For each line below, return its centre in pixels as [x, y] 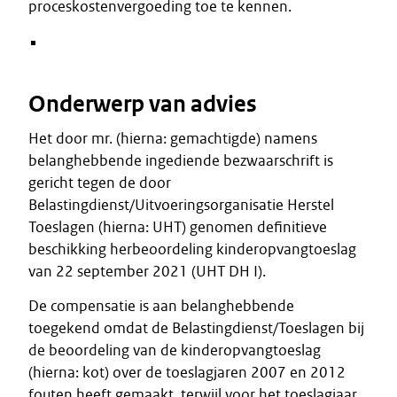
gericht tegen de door [100, 183]
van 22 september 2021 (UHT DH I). [147, 271]
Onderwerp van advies [143, 104]
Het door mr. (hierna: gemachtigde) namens [173, 138]
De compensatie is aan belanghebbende [161, 306]
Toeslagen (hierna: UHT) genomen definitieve [178, 227]
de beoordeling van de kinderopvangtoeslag [175, 350]
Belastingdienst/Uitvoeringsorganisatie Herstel [181, 205]
